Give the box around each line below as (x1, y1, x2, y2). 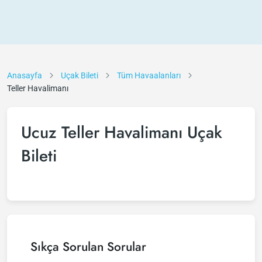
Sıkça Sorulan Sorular (30, 238, 146, 256)
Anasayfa (7, 71, 42, 80)
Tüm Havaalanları (117, 71, 181, 80)
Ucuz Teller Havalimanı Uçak (21, 120, 222, 144)
